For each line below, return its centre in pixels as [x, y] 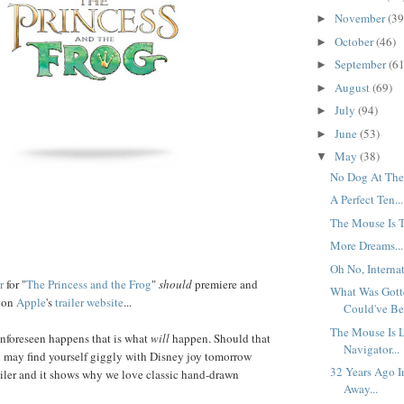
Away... [361, 389]
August [353, 87]
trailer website [89, 302]
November [361, 18]
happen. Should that [220, 338]
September [361, 64]
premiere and [225, 284]
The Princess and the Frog [89, 284]
